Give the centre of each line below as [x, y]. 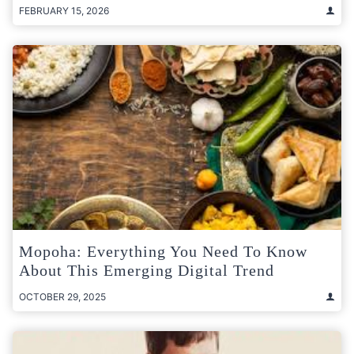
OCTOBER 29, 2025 [62, 296]
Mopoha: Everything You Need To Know [163, 251]
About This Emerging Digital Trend [147, 270]
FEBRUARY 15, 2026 [64, 10]
